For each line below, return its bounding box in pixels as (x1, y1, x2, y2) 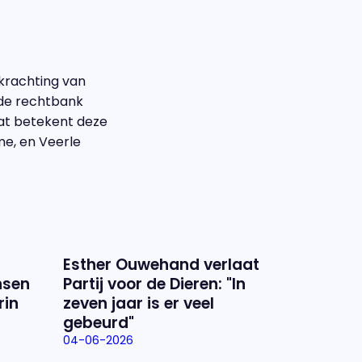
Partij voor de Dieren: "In (63, 273, 246, 295)
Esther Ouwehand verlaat (63, 254, 259, 276)
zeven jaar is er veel (63, 293, 214, 314)
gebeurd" (63, 312, 134, 334)
